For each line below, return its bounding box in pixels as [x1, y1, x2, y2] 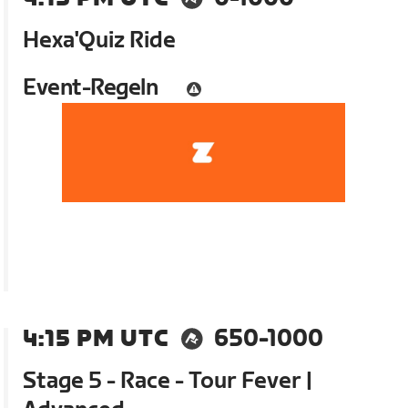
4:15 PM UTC [23, 326, 169, 353]
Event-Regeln [23, 75, 158, 102]
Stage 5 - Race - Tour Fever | [23, 368, 313, 395]
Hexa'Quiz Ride [23, 27, 177, 55]
